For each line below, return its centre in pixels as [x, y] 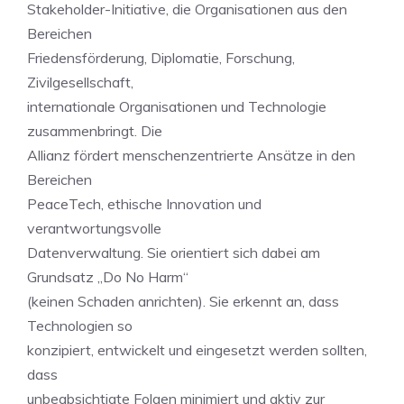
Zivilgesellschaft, [80, 82]
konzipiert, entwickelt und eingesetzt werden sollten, [197, 350]
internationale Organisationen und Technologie [177, 106]
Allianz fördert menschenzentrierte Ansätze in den [191, 155]
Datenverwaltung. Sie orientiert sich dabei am [174, 252]
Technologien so [80, 326]
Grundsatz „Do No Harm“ [108, 277]
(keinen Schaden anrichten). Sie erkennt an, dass [183, 301]
